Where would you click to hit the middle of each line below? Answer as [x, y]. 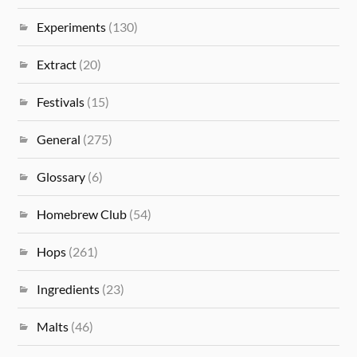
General [59, 139]
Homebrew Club [82, 214]
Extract [57, 64]
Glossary [61, 176]
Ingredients [69, 288]
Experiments [72, 26]
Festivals [61, 101]
